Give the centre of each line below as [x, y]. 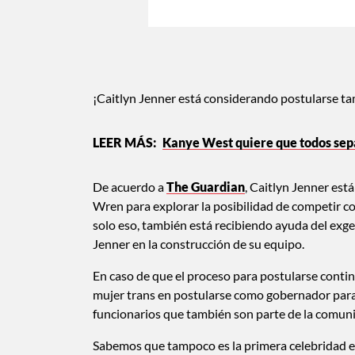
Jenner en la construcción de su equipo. [198, 243]
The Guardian [206, 186]
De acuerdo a [130, 186]
